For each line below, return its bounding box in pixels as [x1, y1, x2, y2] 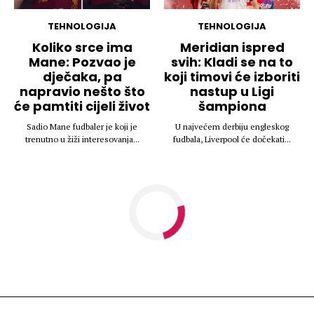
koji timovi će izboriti [164, 67, 300, 86]
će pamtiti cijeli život [14, 97, 150, 115]
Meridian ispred [179, 38, 285, 56]
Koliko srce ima [32, 38, 132, 56]
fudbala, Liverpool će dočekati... [173, 133, 291, 144]
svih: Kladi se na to [171, 53, 293, 71]
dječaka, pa [42, 67, 122, 86]
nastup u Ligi [190, 82, 274, 100]
